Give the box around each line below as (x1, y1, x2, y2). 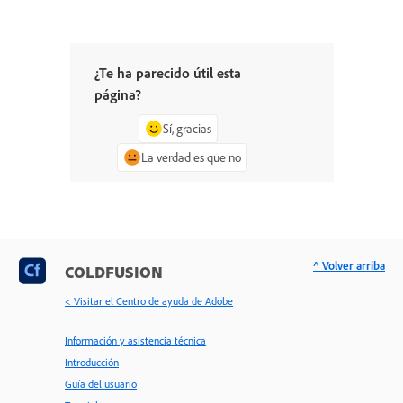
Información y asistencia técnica (65, 334, 206, 348)
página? (94, 85, 141, 103)
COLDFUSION (65, 262, 163, 282)
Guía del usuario (65, 377, 137, 391)
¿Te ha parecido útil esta (94, 63, 241, 82)
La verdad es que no (140, 148, 241, 165)
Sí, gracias (163, 120, 212, 136)
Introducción (65, 355, 119, 370)
